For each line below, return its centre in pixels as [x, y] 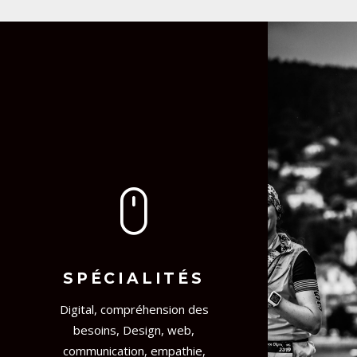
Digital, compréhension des [134, 310]
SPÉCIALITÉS [134, 279]
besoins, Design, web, [134, 330]
